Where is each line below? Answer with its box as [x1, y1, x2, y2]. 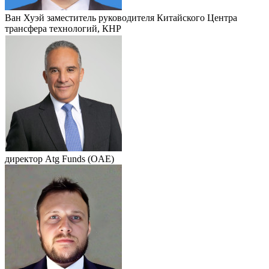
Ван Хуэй [5, 12, 47, 23]
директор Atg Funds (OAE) [5, 153, 114, 164]
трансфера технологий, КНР [5, 23, 121, 34]
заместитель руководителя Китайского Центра [47, 12, 237, 23]
